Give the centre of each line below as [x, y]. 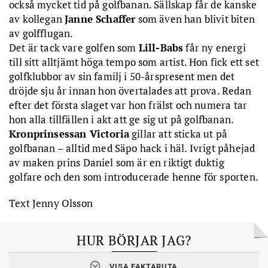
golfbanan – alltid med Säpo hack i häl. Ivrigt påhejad [132, 148]
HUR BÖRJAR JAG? [134, 240]
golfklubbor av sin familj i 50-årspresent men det [122, 76]
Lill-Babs [161, 47]
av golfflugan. [41, 33]
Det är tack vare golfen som [74, 47]
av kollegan [37, 19]
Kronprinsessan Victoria [69, 133]
